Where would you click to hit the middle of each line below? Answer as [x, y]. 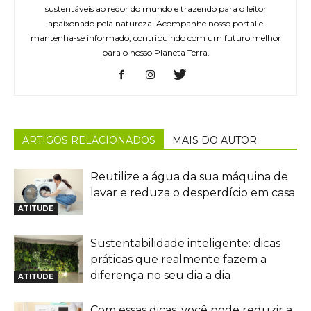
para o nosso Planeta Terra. [155, 52]
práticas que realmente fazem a [178, 259]
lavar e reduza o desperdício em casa [193, 193]
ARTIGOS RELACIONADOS [89, 140]
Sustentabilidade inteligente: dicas [185, 243]
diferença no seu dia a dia [160, 275]
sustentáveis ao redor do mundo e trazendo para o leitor [155, 9]
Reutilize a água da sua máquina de [189, 177]
